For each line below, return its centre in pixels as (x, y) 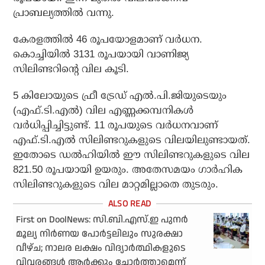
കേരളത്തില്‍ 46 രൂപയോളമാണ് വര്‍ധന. (108, 40)
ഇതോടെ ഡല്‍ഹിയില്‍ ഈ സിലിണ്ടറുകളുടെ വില (132, 155)
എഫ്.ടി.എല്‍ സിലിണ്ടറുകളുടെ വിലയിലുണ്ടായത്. (132, 140)
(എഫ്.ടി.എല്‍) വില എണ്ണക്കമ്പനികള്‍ (104, 111)
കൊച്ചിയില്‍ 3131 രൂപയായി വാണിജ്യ (101, 54)
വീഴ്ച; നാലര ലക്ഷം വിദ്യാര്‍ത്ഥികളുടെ (101, 248)
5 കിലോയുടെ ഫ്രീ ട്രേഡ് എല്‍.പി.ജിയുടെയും (120, 96)
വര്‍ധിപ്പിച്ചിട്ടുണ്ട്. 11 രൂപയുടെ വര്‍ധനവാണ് (116, 125)
